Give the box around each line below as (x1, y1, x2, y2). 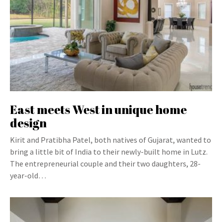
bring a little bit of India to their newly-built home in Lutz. (10, 147, 208, 157)
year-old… (10, 170, 46, 180)
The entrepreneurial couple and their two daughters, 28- (10, 159, 201, 168)
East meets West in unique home (10, 102, 187, 117)
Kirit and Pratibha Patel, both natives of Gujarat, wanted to (10, 135, 211, 145)
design (10, 115, 47, 131)
